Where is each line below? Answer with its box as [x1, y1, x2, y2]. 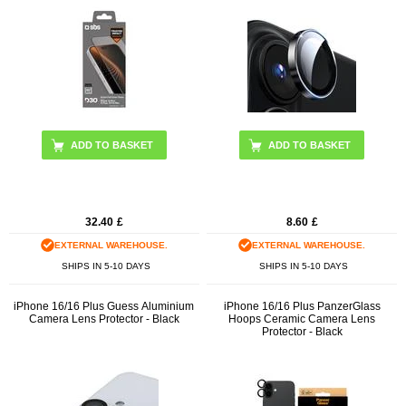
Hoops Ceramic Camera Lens [228, 313, 376, 326]
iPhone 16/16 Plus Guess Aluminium [14, 300, 195, 314]
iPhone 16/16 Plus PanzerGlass [223, 300, 381, 314]
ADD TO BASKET [268, 139, 352, 150]
